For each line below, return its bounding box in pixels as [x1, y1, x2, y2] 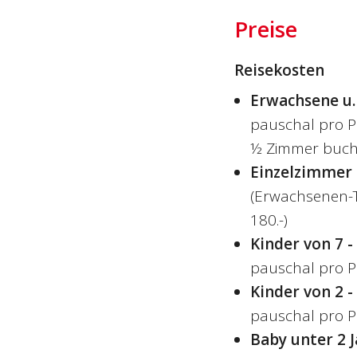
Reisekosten [233, 59, 324, 80]
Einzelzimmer [249, 161, 352, 182]
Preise [233, 14, 297, 44]
